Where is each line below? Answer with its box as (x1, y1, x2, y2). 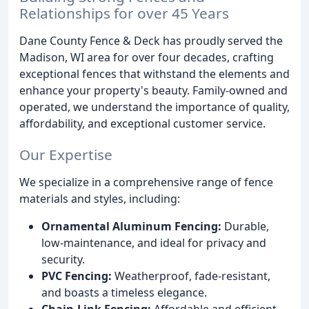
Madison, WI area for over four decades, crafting (19, 49, 274, 65)
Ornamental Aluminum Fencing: (41, 218, 221, 234)
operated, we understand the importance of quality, (19, 99, 290, 114)
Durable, (221, 218, 269, 234)
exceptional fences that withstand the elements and (19, 66, 290, 81)
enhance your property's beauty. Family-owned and (19, 82, 288, 98)
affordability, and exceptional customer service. (19, 115, 266, 131)
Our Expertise (19, 144, 112, 164)
